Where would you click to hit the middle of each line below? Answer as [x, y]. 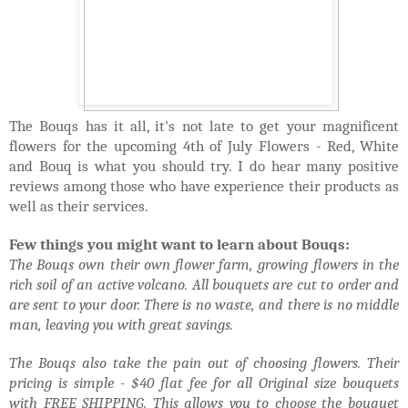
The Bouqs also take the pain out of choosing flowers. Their [204, 362]
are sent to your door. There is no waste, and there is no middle [204, 304]
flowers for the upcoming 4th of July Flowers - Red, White [204, 145]
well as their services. [79, 205]
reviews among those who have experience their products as [204, 185]
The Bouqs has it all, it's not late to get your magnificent [204, 125]
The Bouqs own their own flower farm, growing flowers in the [204, 264]
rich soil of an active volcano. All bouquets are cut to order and [204, 284]
